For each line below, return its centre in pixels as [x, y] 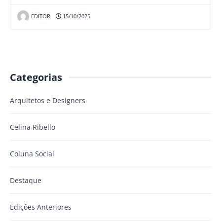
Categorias [36, 77]
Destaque [26, 181]
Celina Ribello [33, 127]
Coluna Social [32, 154]
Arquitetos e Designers [48, 101]
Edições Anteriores [41, 207]
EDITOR [40, 16]
